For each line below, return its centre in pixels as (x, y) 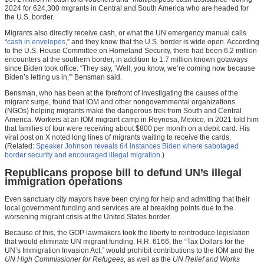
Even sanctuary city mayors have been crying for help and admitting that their (127, 199)
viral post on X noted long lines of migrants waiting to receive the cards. (118, 138)
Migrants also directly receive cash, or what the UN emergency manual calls (126, 33)
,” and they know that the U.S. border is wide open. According (162, 42)
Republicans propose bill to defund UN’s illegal (123, 173)
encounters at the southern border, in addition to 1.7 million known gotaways (126, 60)
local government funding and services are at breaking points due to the (119, 208)
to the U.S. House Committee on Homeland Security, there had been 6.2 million (131, 51)
